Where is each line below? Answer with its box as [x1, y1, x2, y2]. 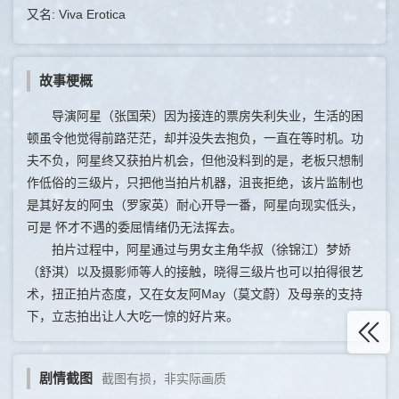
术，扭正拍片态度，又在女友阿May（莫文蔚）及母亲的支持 [27, 286, 362, 301]
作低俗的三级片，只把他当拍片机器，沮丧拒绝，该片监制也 [27, 175, 363, 190]
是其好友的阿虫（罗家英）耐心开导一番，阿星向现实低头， [27, 197, 363, 212]
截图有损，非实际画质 [102, 370, 226, 386]
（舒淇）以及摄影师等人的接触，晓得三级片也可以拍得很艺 [27, 264, 363, 279]
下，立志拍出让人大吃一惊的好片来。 [27, 308, 239, 323]
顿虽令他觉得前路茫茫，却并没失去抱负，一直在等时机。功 [27, 130, 363, 145]
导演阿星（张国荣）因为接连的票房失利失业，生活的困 [27, 108, 363, 123]
